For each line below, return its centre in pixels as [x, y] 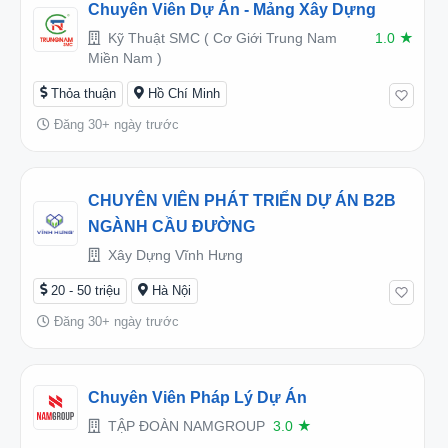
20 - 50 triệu [85, 290]
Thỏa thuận [83, 93]
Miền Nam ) [125, 57]
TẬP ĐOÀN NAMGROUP [184, 425]
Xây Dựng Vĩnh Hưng [173, 254]
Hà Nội [171, 290]
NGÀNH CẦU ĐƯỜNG [171, 226]
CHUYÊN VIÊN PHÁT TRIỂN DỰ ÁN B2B [242, 200]
